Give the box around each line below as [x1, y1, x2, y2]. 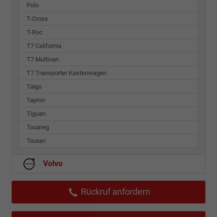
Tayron [27, 96, 45, 104]
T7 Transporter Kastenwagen [27, 69, 107, 77]
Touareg [27, 123, 49, 131]
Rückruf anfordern [78, 186, 150, 197]
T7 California [27, 42, 62, 49]
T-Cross [27, 15, 48, 22]
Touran [27, 137, 46, 144]
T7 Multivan [27, 55, 59, 63]
